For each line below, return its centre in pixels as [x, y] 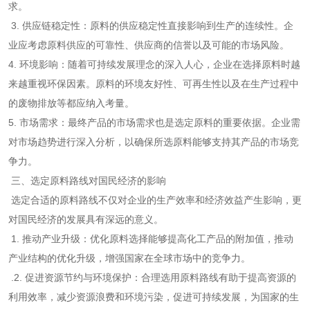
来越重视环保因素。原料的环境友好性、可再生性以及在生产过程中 [154, 84]
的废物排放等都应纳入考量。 [71, 103]
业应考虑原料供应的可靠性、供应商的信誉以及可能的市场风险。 [149, 45]
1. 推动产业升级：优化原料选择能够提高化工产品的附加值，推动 [151, 239]
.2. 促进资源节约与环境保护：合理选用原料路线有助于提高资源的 [152, 278]
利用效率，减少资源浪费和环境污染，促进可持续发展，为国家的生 [154, 297]
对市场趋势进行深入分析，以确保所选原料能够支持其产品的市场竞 [154, 142]
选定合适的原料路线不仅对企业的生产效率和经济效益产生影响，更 [155, 200]
